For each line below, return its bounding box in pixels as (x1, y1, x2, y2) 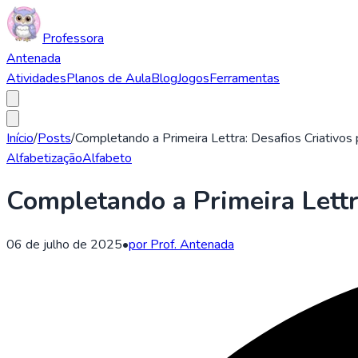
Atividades (6, 70, 66, 87)
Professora (42, 30, 104, 47)
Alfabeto (82, 149, 132, 167)
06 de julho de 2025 (6, 235, 122, 253)
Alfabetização (6, 149, 82, 167)
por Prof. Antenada (129, 235, 234, 253)
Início (6, 129, 34, 147)
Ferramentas (209, 70, 280, 87)
